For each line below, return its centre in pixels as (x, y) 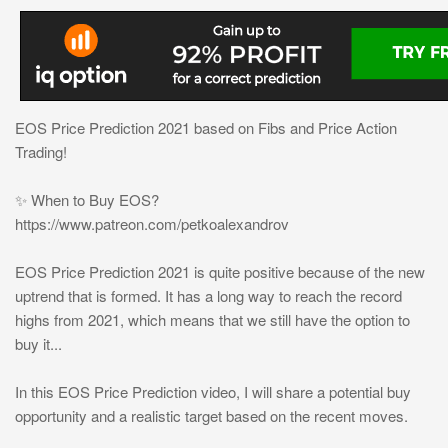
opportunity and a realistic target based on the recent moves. (211, 416)
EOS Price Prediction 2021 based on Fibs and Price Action (206, 128)
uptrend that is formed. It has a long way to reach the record (208, 296)
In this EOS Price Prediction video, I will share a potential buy (213, 392)
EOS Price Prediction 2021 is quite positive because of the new (220, 272)
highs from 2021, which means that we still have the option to (212, 320)
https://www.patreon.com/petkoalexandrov (152, 224)
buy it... (38, 344)
